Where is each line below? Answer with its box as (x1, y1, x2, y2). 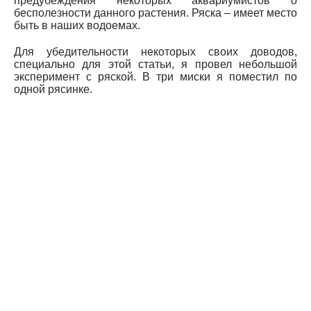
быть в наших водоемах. (14, 19, 140, 31)
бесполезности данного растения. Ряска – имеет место (14, 6, 297, 19)
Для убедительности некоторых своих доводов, (14, 45, 297, 58)
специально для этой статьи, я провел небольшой (14, 58, 297, 70)
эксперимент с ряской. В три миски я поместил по (14, 70, 297, 83)
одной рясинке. (14, 83, 92, 95)
